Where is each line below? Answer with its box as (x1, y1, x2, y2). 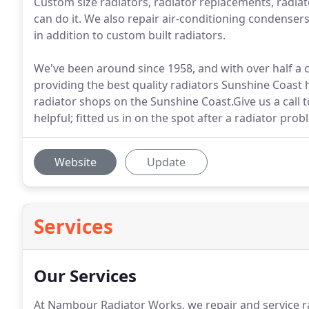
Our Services (34, 264, 137, 287)
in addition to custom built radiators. (34, 28, 226, 43)
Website (54, 154, 97, 170)
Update (147, 154, 186, 170)
